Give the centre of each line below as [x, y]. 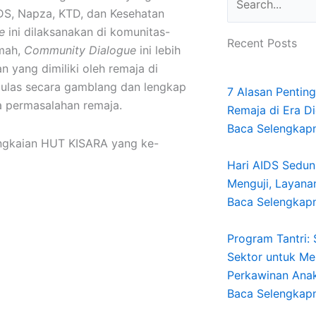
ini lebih [160, 50]
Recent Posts [262, 43]
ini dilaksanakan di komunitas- [89, 32]
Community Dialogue [82, 50]
